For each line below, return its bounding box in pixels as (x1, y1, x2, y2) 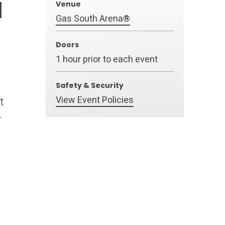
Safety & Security (56, 80, 124, 90)
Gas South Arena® (56, 12, 130, 26)
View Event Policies (56, 93, 134, 107)
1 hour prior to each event (56, 53, 158, 66)
